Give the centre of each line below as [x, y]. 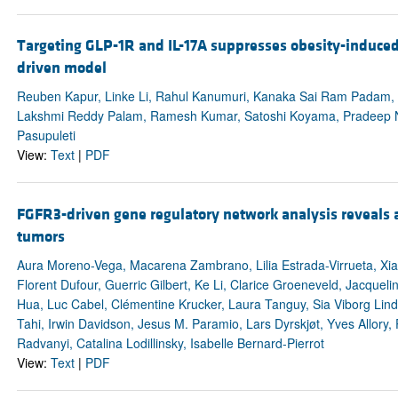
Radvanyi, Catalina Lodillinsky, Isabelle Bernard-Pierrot [170, 342]
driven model [61, 68]
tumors [40, 236]
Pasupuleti [46, 135]
